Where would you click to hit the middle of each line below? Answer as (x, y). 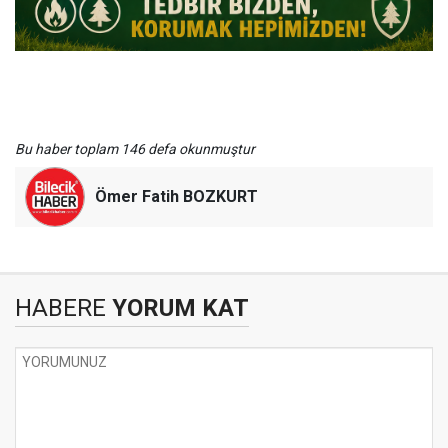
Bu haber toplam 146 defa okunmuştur (135, 149)
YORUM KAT (177, 308)
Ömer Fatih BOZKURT (176, 197)
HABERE (60, 308)
